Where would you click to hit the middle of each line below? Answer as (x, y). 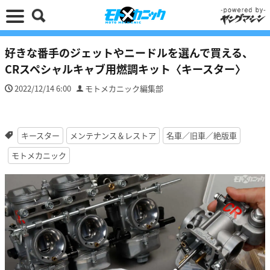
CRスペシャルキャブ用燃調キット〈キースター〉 (125, 69)
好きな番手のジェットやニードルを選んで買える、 (129, 52)
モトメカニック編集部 (124, 88)
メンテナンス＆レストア (113, 135)
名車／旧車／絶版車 (201, 135)
